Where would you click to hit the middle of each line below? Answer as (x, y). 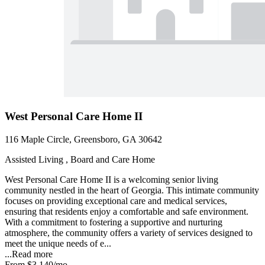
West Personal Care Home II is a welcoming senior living (112, 179)
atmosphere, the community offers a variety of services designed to (129, 232)
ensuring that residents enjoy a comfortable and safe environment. (127, 211)
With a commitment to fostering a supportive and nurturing (114, 222)
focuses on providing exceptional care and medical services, (116, 201)
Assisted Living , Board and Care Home (80, 159)
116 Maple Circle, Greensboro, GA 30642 (83, 139)
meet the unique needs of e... (58, 243)
